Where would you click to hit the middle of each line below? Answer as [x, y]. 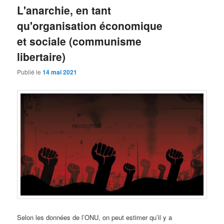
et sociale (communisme [79, 41]
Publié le [30, 72]
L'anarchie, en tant [64, 10]
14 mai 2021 [60, 72]
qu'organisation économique [90, 25]
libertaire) [41, 56]
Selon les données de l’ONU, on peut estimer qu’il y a [95, 217]
